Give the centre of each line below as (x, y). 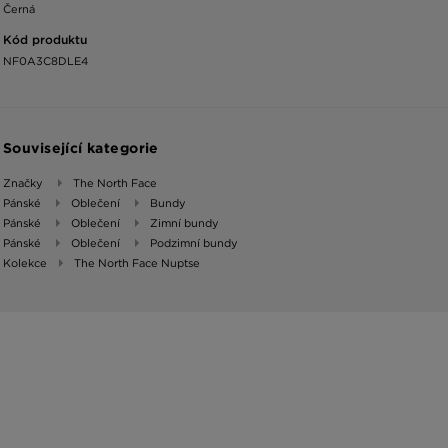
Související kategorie (81, 148)
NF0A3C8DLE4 (45, 61)
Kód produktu (45, 40)
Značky (23, 183)
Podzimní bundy (194, 243)
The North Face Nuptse (137, 263)
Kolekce (25, 263)
